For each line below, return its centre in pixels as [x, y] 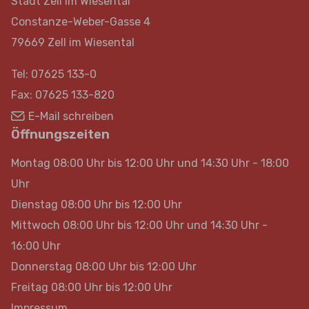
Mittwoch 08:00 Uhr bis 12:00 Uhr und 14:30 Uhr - [139, 225]
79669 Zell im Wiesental [73, 42]
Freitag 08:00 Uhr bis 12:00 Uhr [92, 287]
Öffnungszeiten [60, 134]
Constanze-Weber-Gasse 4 [81, 22]
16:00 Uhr [36, 246]
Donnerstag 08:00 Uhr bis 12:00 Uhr [104, 267]
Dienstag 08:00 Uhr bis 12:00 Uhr [97, 205]
